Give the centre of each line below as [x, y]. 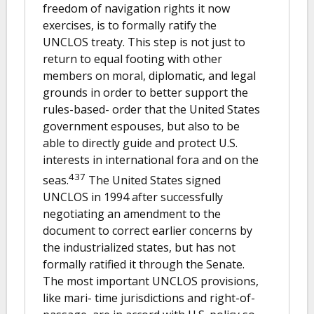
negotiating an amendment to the [132, 214]
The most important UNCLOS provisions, [151, 281]
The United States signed [153, 180]
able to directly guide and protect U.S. [140, 143]
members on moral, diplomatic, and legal [149, 76]
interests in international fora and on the [151, 160]
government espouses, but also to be [141, 126]
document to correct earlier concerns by [148, 231]
